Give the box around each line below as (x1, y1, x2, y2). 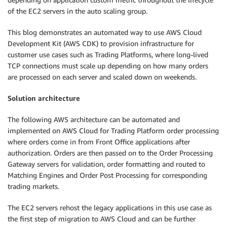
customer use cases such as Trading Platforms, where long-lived (8, 50, 208, 59)
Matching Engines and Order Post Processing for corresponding (8, 171, 207, 179)
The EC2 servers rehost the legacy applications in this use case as (8, 203, 212, 212)
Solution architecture (8, 94, 80, 102)
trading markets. (8, 182, 59, 191)
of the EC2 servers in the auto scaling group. (8, 7, 147, 15)
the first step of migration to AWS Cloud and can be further (8, 214, 196, 223)
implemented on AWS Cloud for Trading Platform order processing (8, 126, 219, 135)
